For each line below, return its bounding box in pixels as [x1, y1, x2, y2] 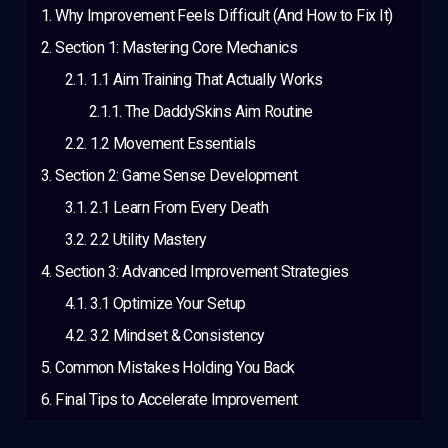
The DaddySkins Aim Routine [124, 102, 313, 122]
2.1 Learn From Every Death [90, 198, 269, 218]
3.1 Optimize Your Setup [90, 294, 246, 314]
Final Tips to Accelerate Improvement [55, 390, 298, 410]
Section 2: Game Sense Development [55, 166, 298, 186]
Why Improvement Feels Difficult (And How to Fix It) [55, 6, 393, 26]
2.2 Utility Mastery [90, 230, 207, 250]
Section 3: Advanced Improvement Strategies [55, 262, 349, 282]
